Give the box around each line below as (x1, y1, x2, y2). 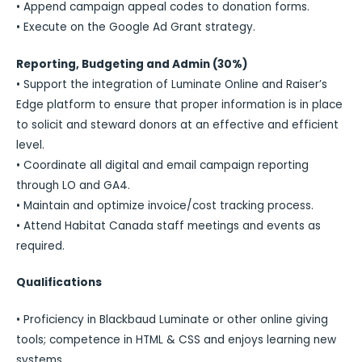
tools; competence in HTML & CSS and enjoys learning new (16, 331, 336, 347)
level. (16, 137, 44, 153)
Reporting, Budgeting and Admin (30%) (16, 56, 248, 72)
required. (16, 238, 65, 254)
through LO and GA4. (16, 177, 130, 193)
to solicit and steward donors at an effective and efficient (16, 116, 339, 133)
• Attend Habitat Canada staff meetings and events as (16, 217, 321, 234)
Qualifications (16, 275, 102, 291)
